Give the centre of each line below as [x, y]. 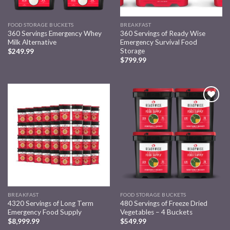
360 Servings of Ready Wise [162, 34]
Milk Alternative [32, 42]
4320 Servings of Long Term [50, 203]
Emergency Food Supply [44, 212]
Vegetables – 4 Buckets [156, 212]
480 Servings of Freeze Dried [164, 203]
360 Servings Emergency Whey [54, 34]
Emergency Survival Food [158, 42]
